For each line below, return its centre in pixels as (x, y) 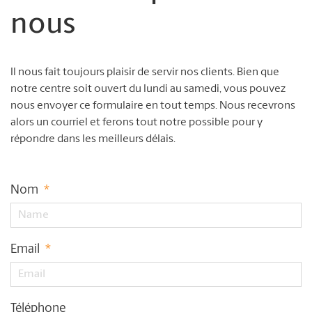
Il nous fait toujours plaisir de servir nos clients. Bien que (145, 72)
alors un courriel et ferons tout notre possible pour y (136, 123)
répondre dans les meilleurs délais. (93, 139)
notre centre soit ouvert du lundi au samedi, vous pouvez (148, 89)
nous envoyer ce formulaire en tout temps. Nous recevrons (153, 106)
